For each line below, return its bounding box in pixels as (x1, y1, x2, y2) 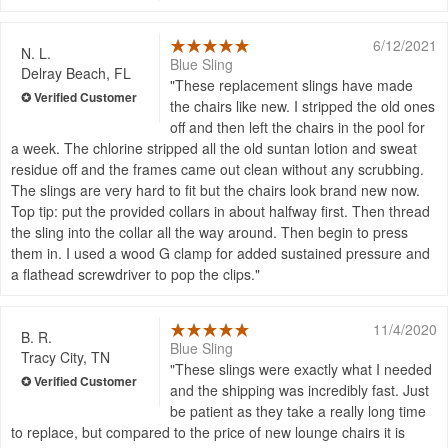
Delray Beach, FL (21, 63, 131, 84)
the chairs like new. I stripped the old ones (170, 96, 436, 117)
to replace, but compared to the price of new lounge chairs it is (11, 422, 405, 443)
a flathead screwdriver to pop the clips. (11, 264, 255, 285)
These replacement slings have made (175, 75, 414, 96)
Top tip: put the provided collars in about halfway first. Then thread (11, 201, 430, 222)
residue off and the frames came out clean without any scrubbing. (11, 159, 424, 180)
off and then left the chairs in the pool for (170, 117, 426, 138)
